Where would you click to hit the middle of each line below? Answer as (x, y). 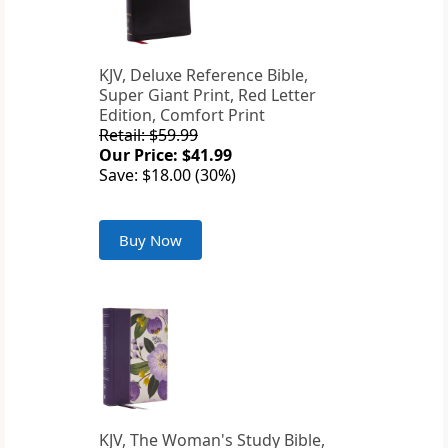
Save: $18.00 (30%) (167, 175)
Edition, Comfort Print (182, 115)
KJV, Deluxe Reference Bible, (203, 75)
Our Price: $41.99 (165, 155)
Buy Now (150, 240)
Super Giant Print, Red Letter (207, 95)
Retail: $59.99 (148, 135)
